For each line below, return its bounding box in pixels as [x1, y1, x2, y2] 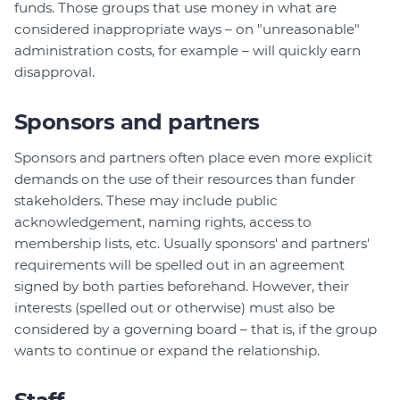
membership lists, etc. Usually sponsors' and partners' [14, 235, 370, 253]
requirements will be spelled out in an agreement [14, 256, 345, 274]
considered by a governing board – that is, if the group [14, 321, 377, 338]
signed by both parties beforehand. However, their [14, 278, 349, 296]
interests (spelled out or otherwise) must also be [14, 299, 335, 317]
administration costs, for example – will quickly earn [14, 42, 361, 60]
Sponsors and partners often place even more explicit [14, 149, 372, 167]
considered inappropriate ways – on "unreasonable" [14, 21, 360, 38]
